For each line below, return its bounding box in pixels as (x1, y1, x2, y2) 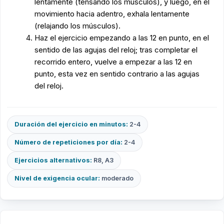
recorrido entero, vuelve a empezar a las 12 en (34, 57, 192, 66)
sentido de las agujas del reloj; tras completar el (34, 45, 197, 54)
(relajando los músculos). (34, 21, 120, 30)
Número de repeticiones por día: (14, 138, 122, 146)
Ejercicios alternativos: (14, 156, 92, 164)
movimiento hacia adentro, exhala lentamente (34, 9, 189, 18)
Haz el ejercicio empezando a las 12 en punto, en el (34, 33, 209, 42)
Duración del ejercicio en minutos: (14, 120, 128, 128)
